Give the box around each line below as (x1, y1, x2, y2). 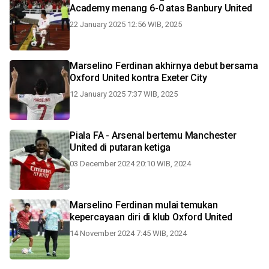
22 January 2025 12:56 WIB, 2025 (70, 20, 182, 29)
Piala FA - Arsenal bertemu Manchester (70, 130, 237, 141)
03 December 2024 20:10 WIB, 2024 (70, 159, 191, 168)
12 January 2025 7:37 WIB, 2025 (70, 89, 178, 98)
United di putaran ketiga (70, 142, 171, 153)
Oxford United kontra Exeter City (70, 72, 207, 83)
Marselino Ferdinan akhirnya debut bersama (70, 60, 258, 71)
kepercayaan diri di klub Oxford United (70, 211, 232, 223)
